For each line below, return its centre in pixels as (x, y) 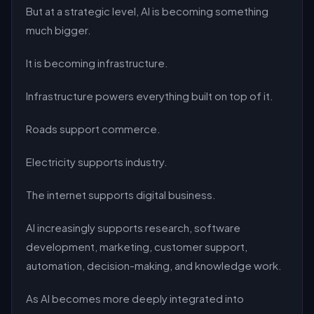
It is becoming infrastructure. (97, 63)
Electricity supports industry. (97, 162)
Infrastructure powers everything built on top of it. (150, 96)
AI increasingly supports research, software (133, 227)
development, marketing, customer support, (137, 246)
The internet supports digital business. (121, 194)
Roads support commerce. (93, 129)
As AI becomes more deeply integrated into (135, 298)
